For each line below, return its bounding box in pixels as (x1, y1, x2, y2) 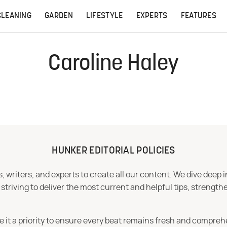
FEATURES (180, 12, 217, 20)
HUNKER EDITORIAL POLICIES (52, 146, 175, 156)
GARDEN (45, 12, 73, 20)
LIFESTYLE (86, 12, 123, 20)
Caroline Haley (48, 54, 179, 75)
